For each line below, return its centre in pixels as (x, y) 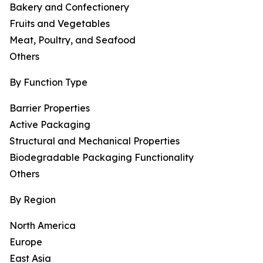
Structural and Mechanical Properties (95, 141)
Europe (26, 242)
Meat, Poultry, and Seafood (73, 40)
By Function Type (48, 82)
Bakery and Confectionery (69, 7)
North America (43, 226)
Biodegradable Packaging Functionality (102, 158)
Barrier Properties (50, 108)
